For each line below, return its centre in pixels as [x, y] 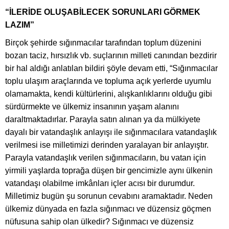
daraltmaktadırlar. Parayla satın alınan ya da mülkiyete [103, 119]
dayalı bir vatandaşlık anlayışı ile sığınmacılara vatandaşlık [111, 132]
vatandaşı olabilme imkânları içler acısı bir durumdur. [100, 183]
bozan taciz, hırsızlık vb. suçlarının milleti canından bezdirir [111, 55]
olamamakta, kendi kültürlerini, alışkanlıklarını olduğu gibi [109, 94]
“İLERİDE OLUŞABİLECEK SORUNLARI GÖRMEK [103, 12]
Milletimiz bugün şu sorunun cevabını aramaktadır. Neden [109, 196]
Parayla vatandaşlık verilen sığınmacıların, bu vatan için [106, 157]
